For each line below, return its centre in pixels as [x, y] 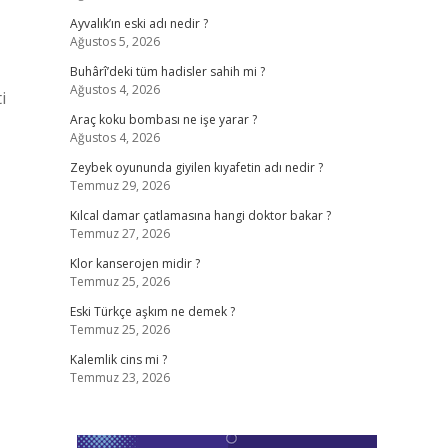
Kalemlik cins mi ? [118, 359]
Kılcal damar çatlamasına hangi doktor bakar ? [200, 215]
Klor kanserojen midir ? [134, 263]
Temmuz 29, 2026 [119, 185]
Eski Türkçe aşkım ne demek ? [152, 311]
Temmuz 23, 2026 [119, 377]
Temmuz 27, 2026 [119, 233]
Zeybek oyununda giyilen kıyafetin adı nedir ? [196, 167]
